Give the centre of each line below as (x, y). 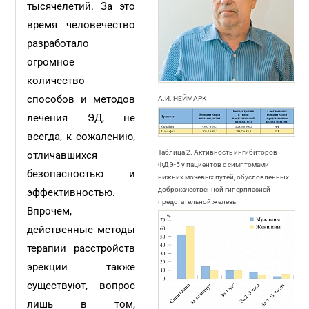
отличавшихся (62, 155)
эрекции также (81, 267)
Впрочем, (50, 211)
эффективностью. (71, 192)
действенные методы (81, 230)
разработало (58, 43)
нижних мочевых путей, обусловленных (223, 177)
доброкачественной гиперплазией (214, 189)
